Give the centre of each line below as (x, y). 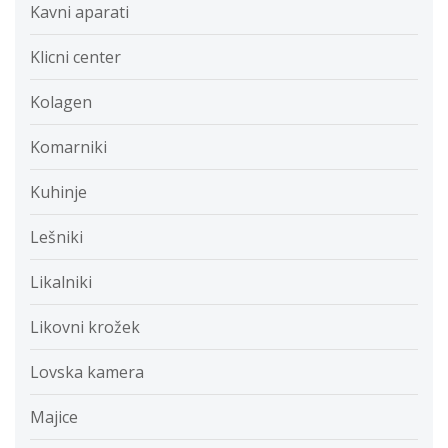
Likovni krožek (85, 327)
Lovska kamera (87, 372)
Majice (54, 417)
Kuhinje (58, 192)
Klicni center (75, 57)
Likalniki (61, 282)
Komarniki (68, 147)
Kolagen (61, 102)
